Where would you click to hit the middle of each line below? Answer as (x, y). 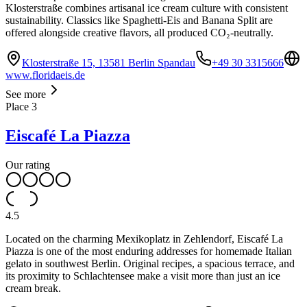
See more (26, 95)
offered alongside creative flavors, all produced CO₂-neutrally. (139, 33)
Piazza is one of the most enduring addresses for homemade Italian (149, 251)
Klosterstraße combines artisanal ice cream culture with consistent (147, 8)
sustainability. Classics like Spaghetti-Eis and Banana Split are (139, 21)
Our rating (28, 165)
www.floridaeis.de (45, 75)
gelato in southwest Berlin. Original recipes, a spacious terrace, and (150, 264)
